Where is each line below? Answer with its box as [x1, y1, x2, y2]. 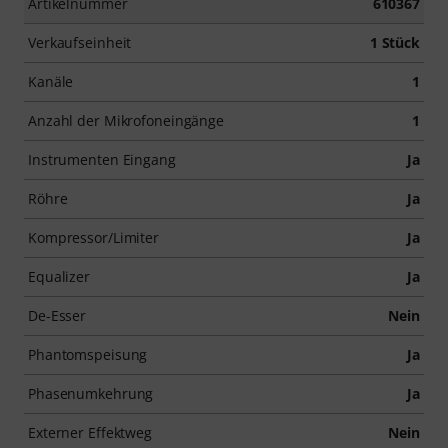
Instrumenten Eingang [28, 149, 176, 169]
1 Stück [369, 32, 420, 52]
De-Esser [28, 305, 87, 325]
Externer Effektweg [28, 422, 153, 442]
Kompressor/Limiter [28, 227, 160, 247]
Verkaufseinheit [28, 32, 132, 52]
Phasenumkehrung [28, 383, 154, 403]
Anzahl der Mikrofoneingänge [28, 110, 225, 130]
